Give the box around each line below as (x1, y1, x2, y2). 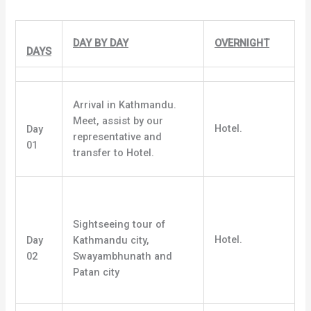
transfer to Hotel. (73, 146, 155, 160)
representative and (73, 131, 162, 144)
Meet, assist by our (73, 115, 164, 128)
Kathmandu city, (73, 233, 150, 246)
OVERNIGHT (215, 37, 270, 50)
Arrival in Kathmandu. (73, 99, 177, 112)
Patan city (73, 265, 120, 278)
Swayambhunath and (73, 249, 173, 262)
